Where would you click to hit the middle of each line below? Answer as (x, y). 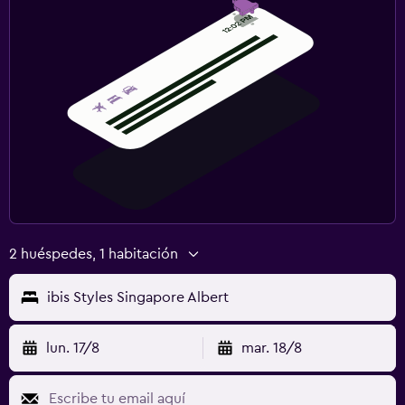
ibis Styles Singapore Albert (138, 297)
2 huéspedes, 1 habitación (94, 254)
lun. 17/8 (73, 348)
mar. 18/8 (271, 348)
